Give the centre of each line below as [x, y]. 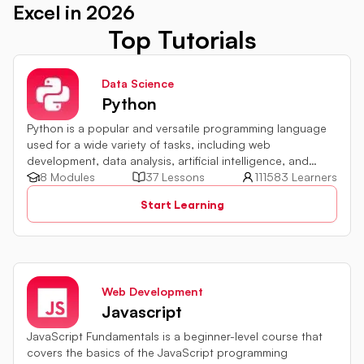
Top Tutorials [182, 40]
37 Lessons [175, 177]
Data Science [138, 84]
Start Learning [182, 204]
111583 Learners [296, 177]
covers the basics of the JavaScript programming [157, 353]
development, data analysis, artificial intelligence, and [168, 161]
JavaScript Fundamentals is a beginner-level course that [175, 336]
